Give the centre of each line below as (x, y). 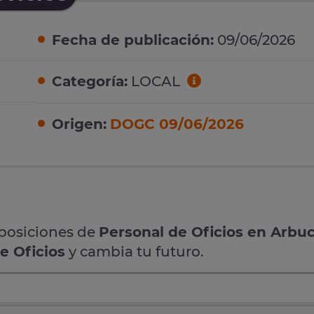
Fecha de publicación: (133, 40)
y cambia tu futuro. (135, 251)
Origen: (79, 124)
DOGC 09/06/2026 (177, 124)
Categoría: (90, 82)
